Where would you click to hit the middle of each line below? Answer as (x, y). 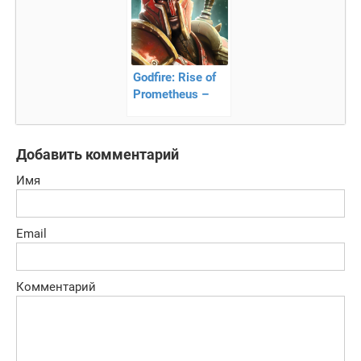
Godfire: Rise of (174, 78)
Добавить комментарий (98, 155)
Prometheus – (170, 95)
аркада (152, 112)
